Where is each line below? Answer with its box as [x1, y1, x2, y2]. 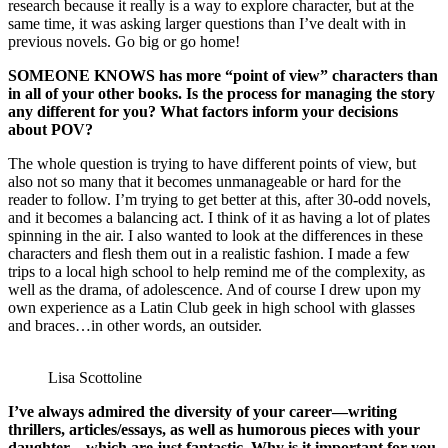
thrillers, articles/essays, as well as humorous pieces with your [8, 421, 420, 439]
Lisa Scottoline [48, 369, 142, 387]
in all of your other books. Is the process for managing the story [8, 85, 435, 103]
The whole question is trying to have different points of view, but [8, 155, 416, 173]
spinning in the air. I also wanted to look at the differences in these [8, 227, 423, 245]
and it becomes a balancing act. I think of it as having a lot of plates [8, 209, 430, 227]
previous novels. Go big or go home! [8, 33, 240, 51]
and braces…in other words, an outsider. [8, 317, 262, 335]
